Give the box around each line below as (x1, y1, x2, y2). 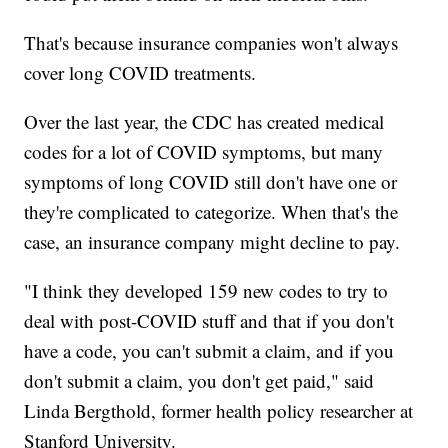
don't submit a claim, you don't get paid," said (24, 367, 375, 393)
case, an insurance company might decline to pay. (24, 228, 401, 254)
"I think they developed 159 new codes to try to (24, 277, 389, 303)
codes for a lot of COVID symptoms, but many (24, 138, 384, 164)
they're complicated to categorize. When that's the (24, 198, 399, 224)
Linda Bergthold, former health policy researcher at (24, 397, 414, 423)
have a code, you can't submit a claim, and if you (24, 337, 395, 363)
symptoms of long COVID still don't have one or (24, 168, 398, 194)
